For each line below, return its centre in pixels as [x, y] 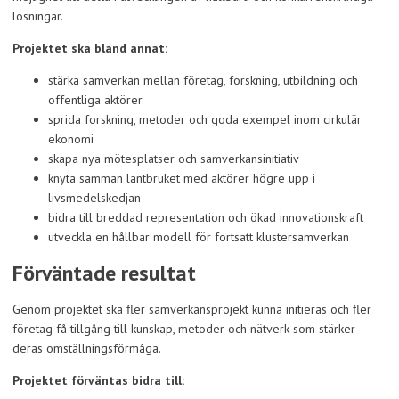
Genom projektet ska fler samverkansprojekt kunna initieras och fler [192, 309]
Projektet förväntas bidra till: [98, 380]
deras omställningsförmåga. [87, 348]
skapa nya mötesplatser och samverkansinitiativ [174, 158]
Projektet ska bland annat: [90, 48]
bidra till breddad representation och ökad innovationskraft [206, 217]
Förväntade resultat [104, 273]
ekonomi [71, 138]
